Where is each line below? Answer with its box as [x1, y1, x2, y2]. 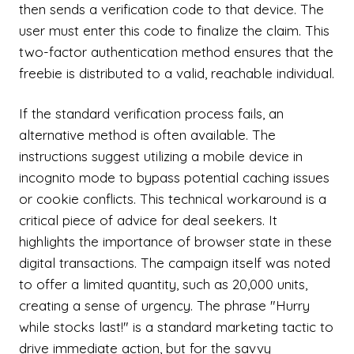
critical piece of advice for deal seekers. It [19, 212, 277, 228]
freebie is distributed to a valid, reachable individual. [19, 65, 334, 81]
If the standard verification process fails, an [19, 105, 284, 122]
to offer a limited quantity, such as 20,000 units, [19, 276, 307, 292]
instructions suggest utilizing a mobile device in [19, 148, 303, 164]
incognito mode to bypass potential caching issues [19, 169, 330, 186]
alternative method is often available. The [19, 126, 276, 143]
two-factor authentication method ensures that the [19, 43, 333, 60]
